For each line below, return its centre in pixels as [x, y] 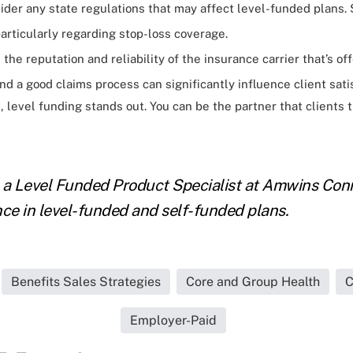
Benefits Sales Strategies [85, 282]
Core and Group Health [253, 282]
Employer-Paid [173, 320]
